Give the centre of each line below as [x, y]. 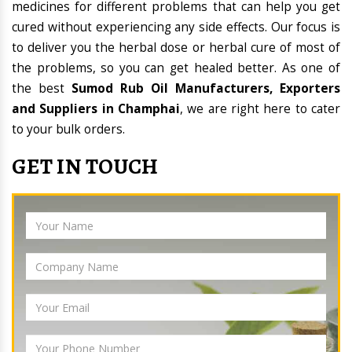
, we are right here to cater [260, 109]
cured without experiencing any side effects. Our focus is [176, 27]
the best [42, 89]
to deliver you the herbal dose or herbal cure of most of [176, 48]
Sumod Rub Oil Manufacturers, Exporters [206, 89]
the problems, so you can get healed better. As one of [176, 68]
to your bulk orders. [68, 130]
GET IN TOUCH [85, 167]
